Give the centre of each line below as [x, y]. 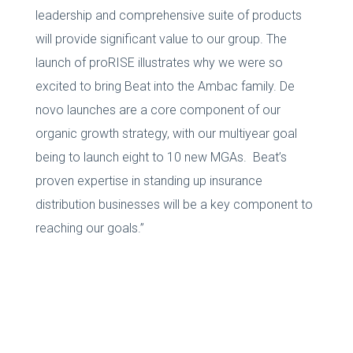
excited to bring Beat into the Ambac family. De [165, 86]
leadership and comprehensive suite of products [168, 15]
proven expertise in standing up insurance [149, 180]
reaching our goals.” [89, 228]
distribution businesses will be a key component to [174, 204]
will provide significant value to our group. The [161, 39]
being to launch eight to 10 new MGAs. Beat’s [161, 157]
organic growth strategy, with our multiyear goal [166, 133]
